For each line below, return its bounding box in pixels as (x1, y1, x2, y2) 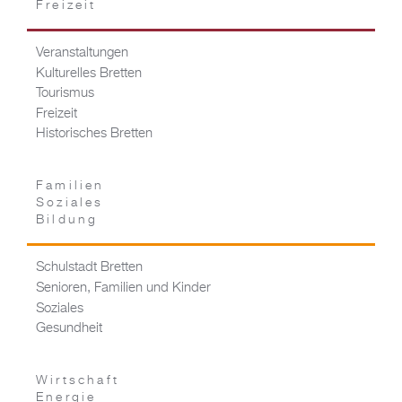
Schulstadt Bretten (36, 261, 143, 275)
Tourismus (36, 87, 94, 100)
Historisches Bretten (36, 127, 153, 141)
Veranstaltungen (36, 47, 128, 60)
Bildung (36, 214, 99, 227)
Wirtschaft (36, 374, 119, 388)
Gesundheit (36, 322, 102, 336)
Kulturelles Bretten (36, 66, 142, 80)
